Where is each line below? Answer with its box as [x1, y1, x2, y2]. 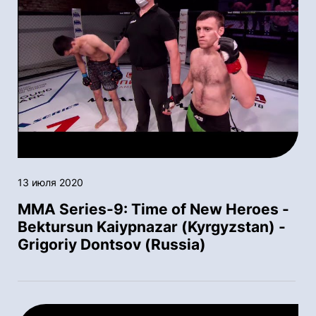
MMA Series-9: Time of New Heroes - [18, 200, 289, 218]
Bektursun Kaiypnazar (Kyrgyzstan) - [18, 217, 286, 236]
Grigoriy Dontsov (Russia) [18, 235, 206, 253]
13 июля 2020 [18, 176, 83, 188]
